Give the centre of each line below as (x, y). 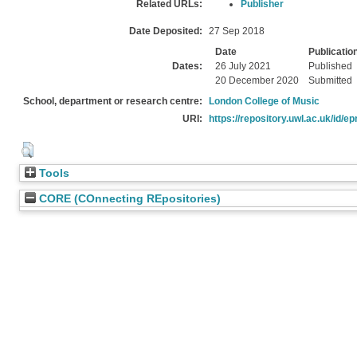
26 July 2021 (243, 66)
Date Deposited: (166, 31)
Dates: (187, 66)
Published (330, 66)
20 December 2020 (257, 80)
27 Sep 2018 (237, 31)
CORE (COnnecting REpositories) (128, 199)
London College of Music (264, 101)
